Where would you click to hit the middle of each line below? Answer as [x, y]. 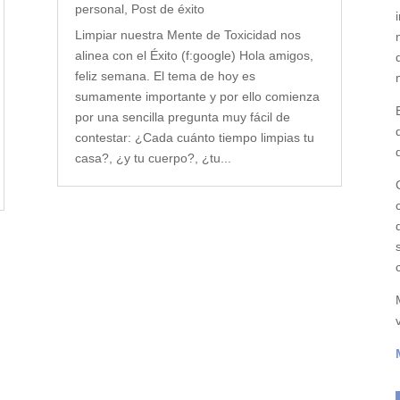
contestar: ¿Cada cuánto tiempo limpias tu [195, 138]
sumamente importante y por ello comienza [198, 97]
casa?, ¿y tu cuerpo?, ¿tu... [154, 158]
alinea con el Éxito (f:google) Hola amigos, [195, 56]
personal [100, 9]
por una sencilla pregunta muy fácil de [183, 117]
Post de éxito [168, 9]
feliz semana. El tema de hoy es [166, 76]
